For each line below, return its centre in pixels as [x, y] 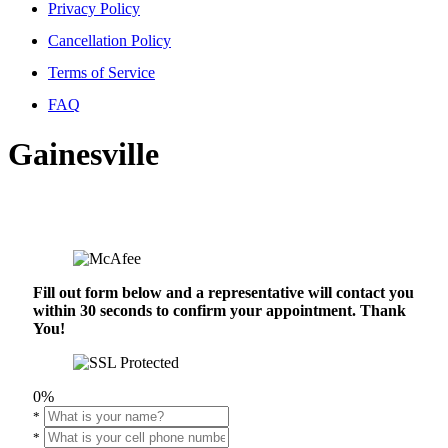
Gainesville [83, 153]
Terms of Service [101, 73]
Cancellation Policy [109, 41]
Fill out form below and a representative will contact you [223, 293]
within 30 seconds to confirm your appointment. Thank [219, 311]
